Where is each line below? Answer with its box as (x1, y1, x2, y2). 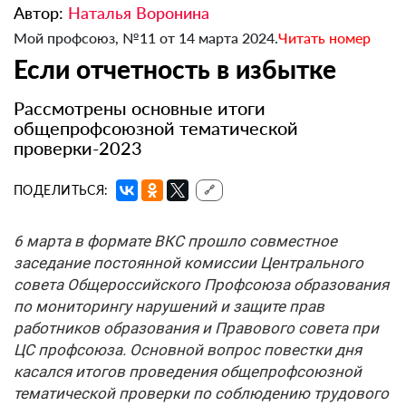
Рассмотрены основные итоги (14, 97, 266, 120)
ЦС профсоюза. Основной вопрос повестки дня (14, 341, 362, 360)
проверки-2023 (14, 137, 142, 159)
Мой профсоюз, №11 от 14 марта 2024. (14, 29, 278, 47)
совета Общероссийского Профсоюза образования (14, 275, 389, 295)
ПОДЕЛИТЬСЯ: (14, 182, 109, 198)
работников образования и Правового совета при (14, 319, 379, 338)
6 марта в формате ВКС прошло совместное (14, 232, 337, 251)
